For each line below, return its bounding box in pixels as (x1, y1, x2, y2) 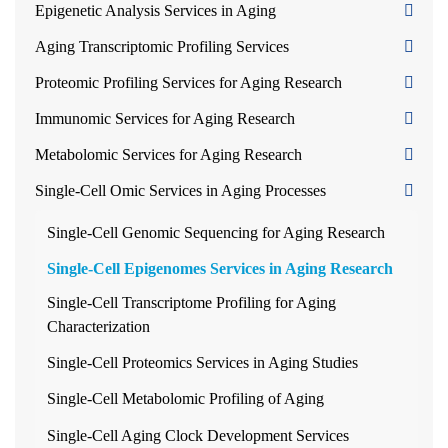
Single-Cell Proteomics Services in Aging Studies (47, 354, 358, 371)
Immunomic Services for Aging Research (35, 110, 295, 127)
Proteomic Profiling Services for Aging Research (35, 74, 342, 91)
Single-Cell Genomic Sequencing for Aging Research (47, 224, 385, 241)
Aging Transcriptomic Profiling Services (35, 38, 289, 55)
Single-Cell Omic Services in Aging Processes (35, 182, 326, 199)
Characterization (47, 318, 150, 335)
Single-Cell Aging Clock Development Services (47, 427, 349, 444)
